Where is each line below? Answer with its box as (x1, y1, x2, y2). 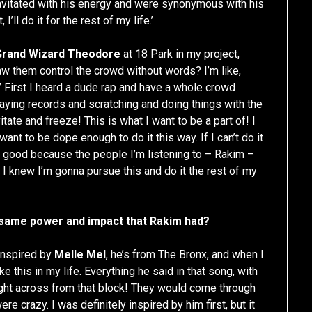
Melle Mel (54, 248, 107, 262)
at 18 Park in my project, (120, 47, 240, 61)
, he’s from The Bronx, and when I (106, 248, 265, 262)
